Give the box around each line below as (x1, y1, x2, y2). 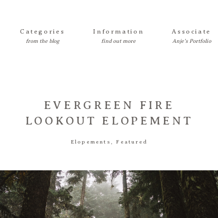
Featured (116, 138, 148, 145)
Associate (172, 28, 212, 36)
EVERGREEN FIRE (43, 98, 175, 111)
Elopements (70, 138, 111, 145)
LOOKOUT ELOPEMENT (25, 114, 193, 127)
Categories (19, 28, 65, 36)
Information (93, 28, 144, 36)
